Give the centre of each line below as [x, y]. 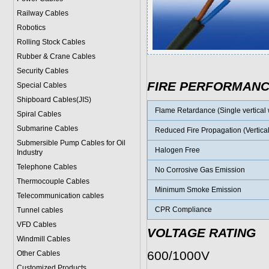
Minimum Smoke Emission [198, 190]
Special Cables [41, 85]
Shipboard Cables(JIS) [54, 100]
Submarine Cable [45, 128]
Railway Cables [42, 13]
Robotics [31, 28]
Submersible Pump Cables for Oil [71, 143]
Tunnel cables [40, 210]
